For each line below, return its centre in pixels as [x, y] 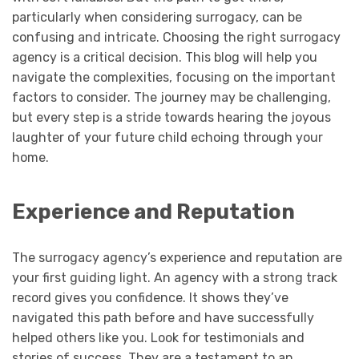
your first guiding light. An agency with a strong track [175, 277]
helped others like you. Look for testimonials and [158, 337]
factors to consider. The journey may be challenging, [171, 98]
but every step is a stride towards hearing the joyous [171, 118]
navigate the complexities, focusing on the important [174, 78]
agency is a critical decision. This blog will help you [165, 58]
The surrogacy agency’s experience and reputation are [177, 257]
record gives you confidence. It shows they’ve [150, 297]
